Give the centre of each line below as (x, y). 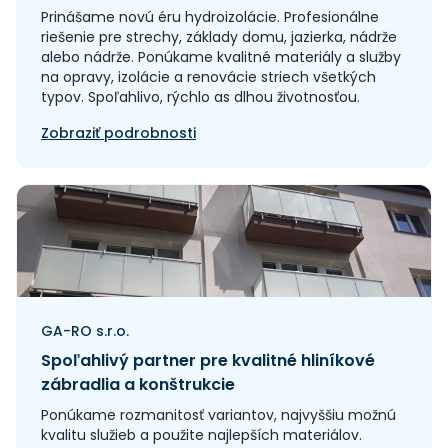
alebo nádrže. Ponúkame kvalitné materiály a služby (221, 57)
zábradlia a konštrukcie (138, 384)
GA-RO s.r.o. (85, 331)
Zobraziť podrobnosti (118, 133)
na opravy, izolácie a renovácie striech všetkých (208, 77)
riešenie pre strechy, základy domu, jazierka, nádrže (219, 37)
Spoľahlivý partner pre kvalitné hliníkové (208, 360)
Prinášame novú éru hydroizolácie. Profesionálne (210, 17)
